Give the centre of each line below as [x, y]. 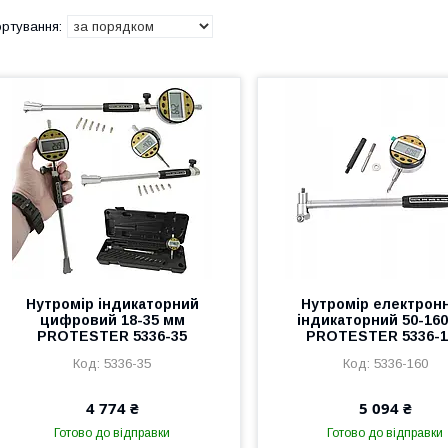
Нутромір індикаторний [112, 304]
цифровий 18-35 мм [112, 320]
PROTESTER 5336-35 [112, 336]
